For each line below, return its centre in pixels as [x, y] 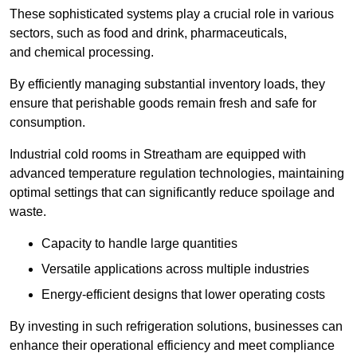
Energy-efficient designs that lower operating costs [183, 295]
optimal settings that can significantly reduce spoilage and [172, 193]
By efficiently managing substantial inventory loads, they [167, 84]
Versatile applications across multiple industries [175, 269]
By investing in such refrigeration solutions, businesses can [176, 327]
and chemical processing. [82, 53]
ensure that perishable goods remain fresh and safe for [163, 104]
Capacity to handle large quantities [139, 244]
